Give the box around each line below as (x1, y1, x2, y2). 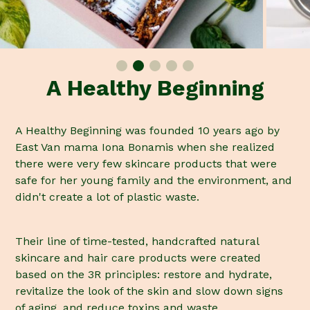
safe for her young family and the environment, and (15, 174, 293, 188)
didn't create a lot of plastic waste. (15, 190, 200, 204)
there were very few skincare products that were (15, 157, 277, 171)
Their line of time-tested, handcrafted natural (15, 235, 259, 248)
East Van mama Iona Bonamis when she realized (15, 140, 275, 154)
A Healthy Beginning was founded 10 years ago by (15, 124, 280, 138)
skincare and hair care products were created (15, 251, 262, 265)
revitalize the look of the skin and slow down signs (15, 284, 284, 298)
